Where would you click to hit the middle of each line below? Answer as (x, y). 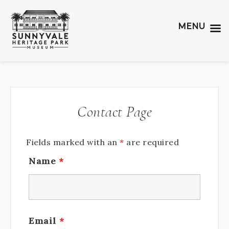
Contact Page (114, 112)
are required (151, 142)
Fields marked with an (73, 142)
